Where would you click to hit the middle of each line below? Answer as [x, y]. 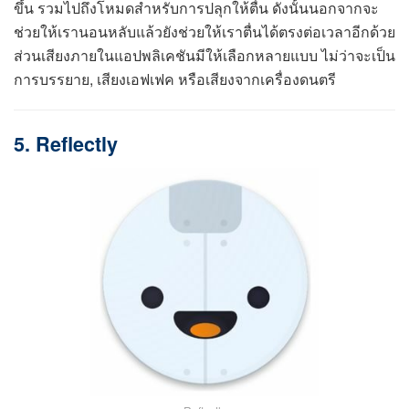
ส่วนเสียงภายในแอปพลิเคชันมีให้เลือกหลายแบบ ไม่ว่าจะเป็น [204, 55]
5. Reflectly [66, 144]
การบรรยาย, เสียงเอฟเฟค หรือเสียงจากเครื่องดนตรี [175, 79]
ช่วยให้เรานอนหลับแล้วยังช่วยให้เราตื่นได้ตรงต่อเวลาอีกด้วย [204, 31]
